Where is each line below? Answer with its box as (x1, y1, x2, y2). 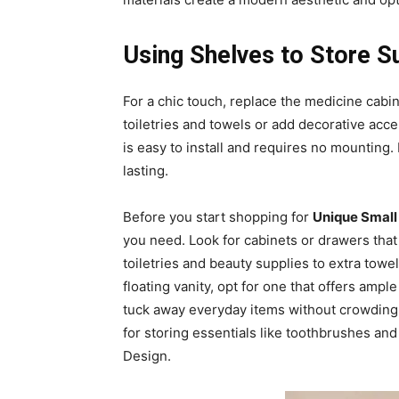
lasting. (123, 162, 168, 179)
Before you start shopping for (123, 208, 313, 225)
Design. (123, 347, 171, 364)
